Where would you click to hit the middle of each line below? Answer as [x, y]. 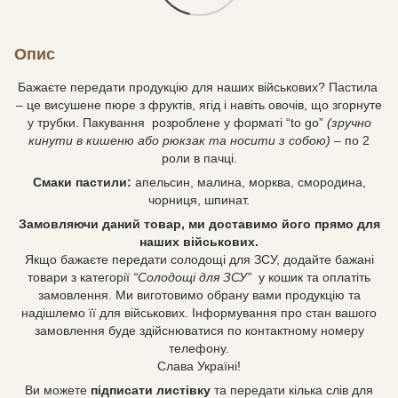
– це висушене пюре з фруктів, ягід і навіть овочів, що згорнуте [199, 104]
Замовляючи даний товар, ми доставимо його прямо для [199, 223]
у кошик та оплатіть [313, 277]
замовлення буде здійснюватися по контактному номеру [199, 330]
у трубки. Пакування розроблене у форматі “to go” [177, 122]
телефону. [199, 348]
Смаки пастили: [82, 182]
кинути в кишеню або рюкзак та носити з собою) [179, 140]
